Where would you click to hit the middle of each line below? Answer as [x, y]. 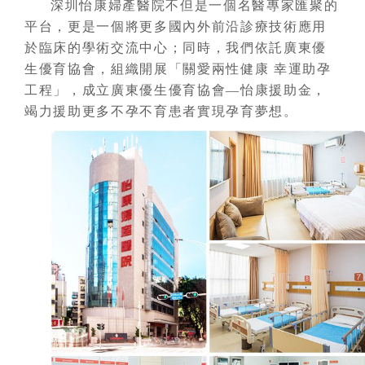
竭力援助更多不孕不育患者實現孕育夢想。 [161, 111]
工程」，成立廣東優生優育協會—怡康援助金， [176, 90]
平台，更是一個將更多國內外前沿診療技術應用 [176, 26]
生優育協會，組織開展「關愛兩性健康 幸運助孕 [178, 68]
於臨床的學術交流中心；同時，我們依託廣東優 [176, 47]
